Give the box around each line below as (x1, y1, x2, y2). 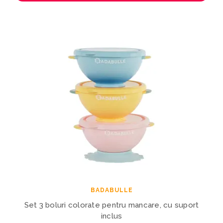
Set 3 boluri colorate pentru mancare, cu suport (24, 200, 199, 210)
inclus (101, 211, 122, 221)
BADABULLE (90, 186, 133, 194)
